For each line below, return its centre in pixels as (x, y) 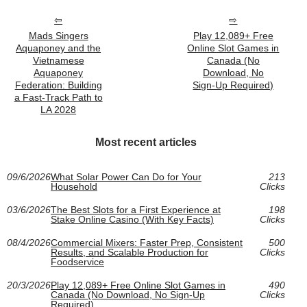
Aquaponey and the (59, 48)
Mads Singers (58, 36)
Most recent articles (146, 143)
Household (74, 187)
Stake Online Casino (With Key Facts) (132, 220)
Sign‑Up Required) (233, 85)
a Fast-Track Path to (58, 98)
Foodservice (77, 262)
